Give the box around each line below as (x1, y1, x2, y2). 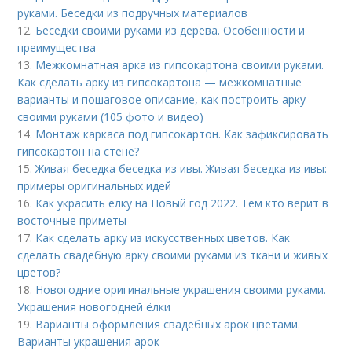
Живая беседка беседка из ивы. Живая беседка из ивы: (35, 160, 328, 176)
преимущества (17, 39, 97, 55)
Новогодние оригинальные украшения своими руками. (35, 281, 327, 297)
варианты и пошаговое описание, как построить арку (17, 91, 306, 107)
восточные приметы (17, 212, 127, 228)
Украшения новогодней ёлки (17, 299, 171, 314)
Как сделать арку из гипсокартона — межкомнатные (17, 74, 302, 90)
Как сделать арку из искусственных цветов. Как (35, 229, 291, 245)
